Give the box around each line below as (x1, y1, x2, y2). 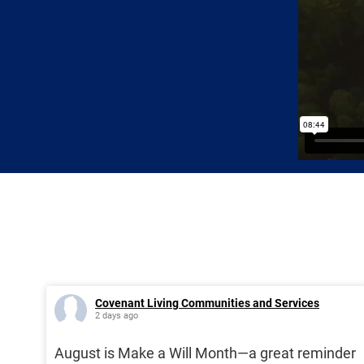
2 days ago (95, 310, 138, 322)
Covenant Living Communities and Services (95, 297, 319, 310)
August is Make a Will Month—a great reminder (54, 344, 356, 362)
